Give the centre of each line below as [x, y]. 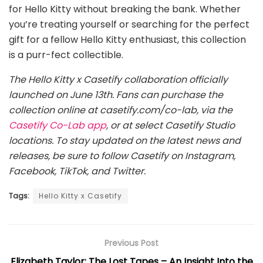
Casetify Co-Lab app [58, 125]
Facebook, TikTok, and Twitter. [77, 171]
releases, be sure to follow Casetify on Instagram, [122, 156]
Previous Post [131, 243]
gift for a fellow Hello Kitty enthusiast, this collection [127, 40]
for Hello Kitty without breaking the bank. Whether [125, 9]
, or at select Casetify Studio [171, 125]
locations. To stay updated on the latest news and [125, 141]
